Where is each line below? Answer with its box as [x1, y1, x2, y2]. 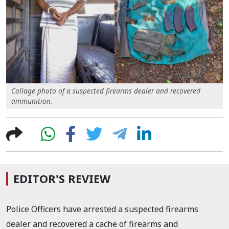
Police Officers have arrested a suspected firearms [6, 203, 198, 215]
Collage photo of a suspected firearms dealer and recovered [11, 85, 200, 96]
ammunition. [11, 96, 52, 106]
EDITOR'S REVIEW [13, 171, 110, 186]
